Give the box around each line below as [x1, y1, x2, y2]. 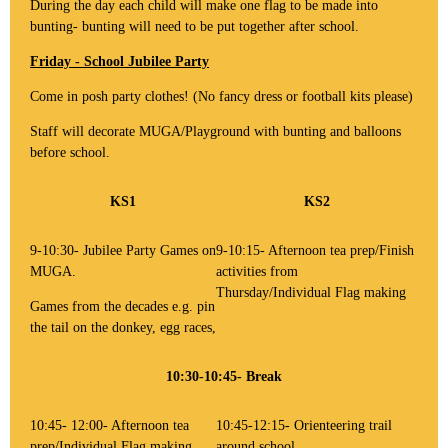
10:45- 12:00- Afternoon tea [30, 417, 189, 433]
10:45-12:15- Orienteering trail [216, 417, 392, 433]
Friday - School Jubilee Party [30, 53, 209, 69]
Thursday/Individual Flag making [216, 284, 406, 300]
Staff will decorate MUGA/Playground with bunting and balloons [30, 123, 401, 139]
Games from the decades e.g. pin [30, 298, 215, 314]
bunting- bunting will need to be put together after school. [30, 18, 363, 34]
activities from [216, 263, 302, 279]
